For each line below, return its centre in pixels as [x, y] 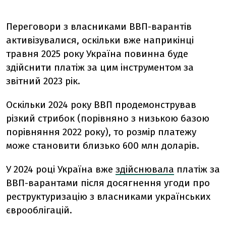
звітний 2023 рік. [43, 81]
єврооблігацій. [39, 210]
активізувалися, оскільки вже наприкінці [100, 40]
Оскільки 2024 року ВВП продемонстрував [101, 104]
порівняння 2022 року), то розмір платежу [101, 132]
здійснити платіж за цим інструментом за [100, 67]
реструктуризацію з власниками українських [108, 196]
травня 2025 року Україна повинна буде [97, 53]
